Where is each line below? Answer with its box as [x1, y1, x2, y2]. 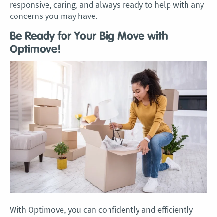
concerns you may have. [10, 10, 97, 21]
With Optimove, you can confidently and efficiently [10, 203, 193, 215]
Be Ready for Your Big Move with [10, 31, 168, 42]
